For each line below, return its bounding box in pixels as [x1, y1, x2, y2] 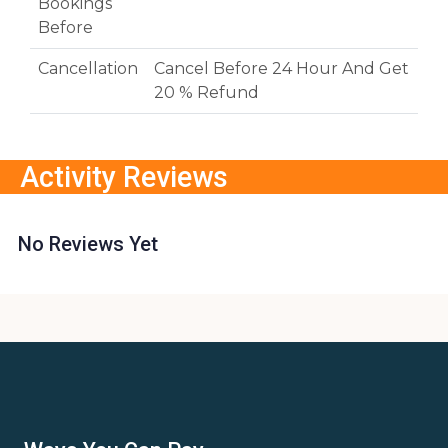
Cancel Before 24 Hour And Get [154, 59, 409, 79]
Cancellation [38, 59, 138, 79]
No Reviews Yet [18, 232, 158, 257]
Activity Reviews [20, 160, 228, 195]
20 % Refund [154, 83, 259, 103]
